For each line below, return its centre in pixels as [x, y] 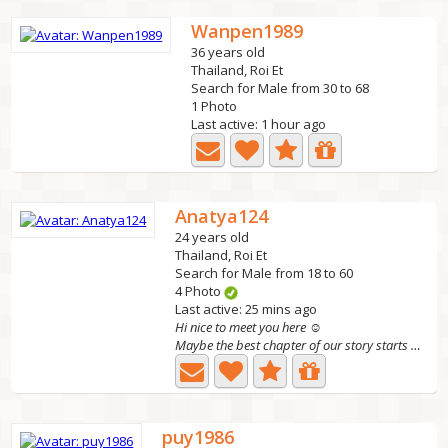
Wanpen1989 [247, 31]
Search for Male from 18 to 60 [264, 273]
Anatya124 [222, 216]
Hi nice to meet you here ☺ [249, 327]
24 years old [212, 237]
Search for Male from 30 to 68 [280, 88]
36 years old [228, 52]
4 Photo [200, 291]
